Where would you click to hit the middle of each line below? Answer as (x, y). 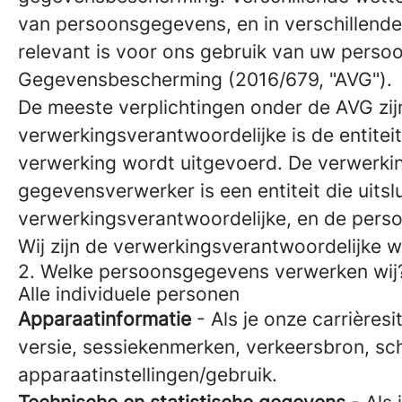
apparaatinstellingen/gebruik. (148, 375)
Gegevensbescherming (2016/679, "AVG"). (205, 79)
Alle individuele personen (129, 294)
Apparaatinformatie (105, 319)
